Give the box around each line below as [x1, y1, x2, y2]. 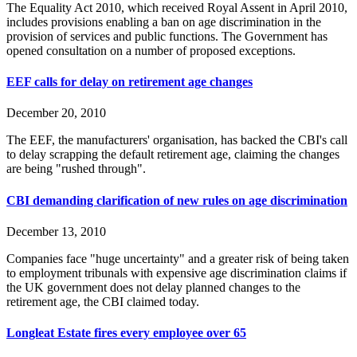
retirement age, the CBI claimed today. [6, 294, 199, 308]
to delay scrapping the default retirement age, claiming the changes [6, 147, 339, 162]
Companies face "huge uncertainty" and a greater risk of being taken [6, 251, 349, 265]
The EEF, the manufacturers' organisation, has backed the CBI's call [6, 133, 347, 147]
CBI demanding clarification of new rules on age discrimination [6, 193, 347, 207]
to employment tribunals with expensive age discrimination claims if [6, 265, 347, 280]
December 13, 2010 [6, 224, 106, 238]
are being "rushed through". [6, 162, 149, 176]
